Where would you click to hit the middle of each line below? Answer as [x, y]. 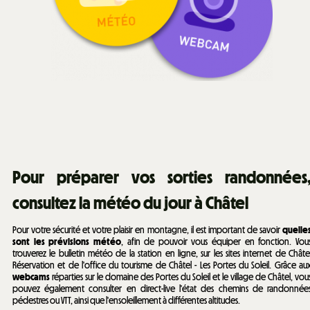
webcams [32, 277]
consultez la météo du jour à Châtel [130, 202]
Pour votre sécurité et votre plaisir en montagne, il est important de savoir [147, 230]
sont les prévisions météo [67, 242]
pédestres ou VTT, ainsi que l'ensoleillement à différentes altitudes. [126, 301]
